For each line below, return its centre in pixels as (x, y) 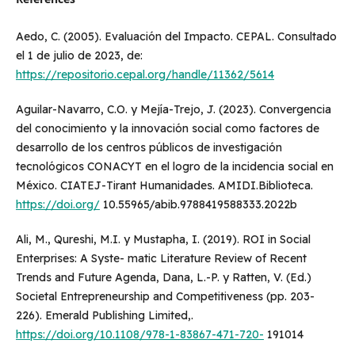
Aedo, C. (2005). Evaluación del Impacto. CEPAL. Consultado (176, 37)
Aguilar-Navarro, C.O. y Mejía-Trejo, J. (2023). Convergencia (173, 110)
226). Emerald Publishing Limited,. (104, 316)
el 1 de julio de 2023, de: (79, 56)
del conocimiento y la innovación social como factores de (167, 129)
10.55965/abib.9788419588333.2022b (198, 205)
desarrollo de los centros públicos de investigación (149, 148)
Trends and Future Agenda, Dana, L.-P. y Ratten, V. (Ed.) (163, 278)
